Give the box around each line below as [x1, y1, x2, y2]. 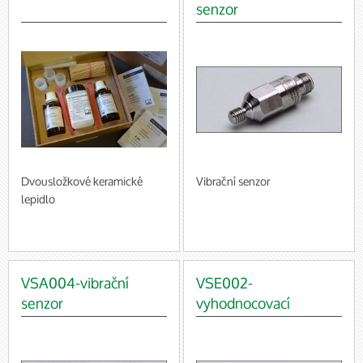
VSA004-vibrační [21, 267, 130, 298]
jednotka [196, 307, 252, 339]
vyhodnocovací [196, 287, 291, 318]
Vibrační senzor [196, 169, 271, 193]
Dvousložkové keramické [21, 169, 143, 193]
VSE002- [196, 267, 254, 298]
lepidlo [21, 186, 56, 211]
